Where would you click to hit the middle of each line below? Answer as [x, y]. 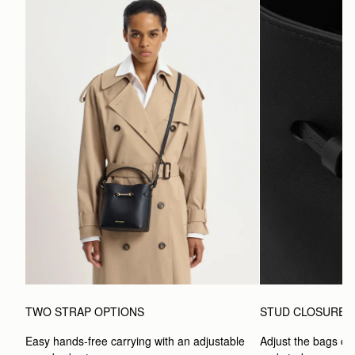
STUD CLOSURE [303, 311]
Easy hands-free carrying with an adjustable [135, 340]
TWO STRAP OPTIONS [85, 311]
